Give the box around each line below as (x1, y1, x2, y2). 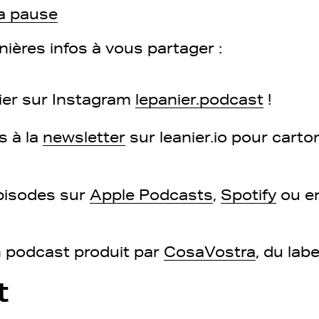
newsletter (43, 128, 125, 145)
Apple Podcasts (90, 186, 213, 203)
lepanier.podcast (135, 90, 263, 108)
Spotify (221, 186, 276, 203)
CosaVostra (164, 243, 256, 260)
